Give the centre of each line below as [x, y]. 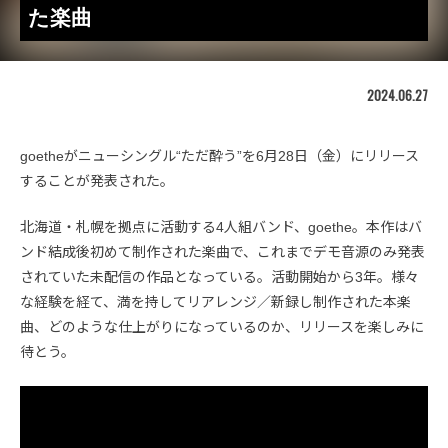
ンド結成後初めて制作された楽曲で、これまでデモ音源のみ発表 [222, 251]
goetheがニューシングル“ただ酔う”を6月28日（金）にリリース [219, 155]
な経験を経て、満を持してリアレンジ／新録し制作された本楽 [215, 301]
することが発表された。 [97, 180]
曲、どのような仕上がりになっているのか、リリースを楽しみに [222, 326]
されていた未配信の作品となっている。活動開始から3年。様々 [219, 276]
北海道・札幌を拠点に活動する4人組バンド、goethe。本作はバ [221, 226]
